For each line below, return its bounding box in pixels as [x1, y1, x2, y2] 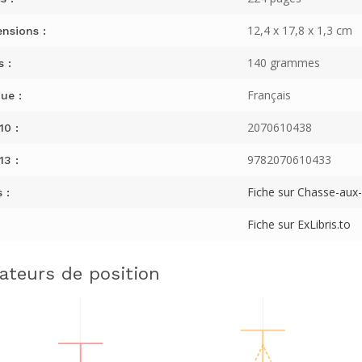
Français [246, 87, 291, 103]
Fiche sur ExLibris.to [246, 217, 351, 232]
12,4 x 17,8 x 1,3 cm [246, 23, 352, 38]
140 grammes [246, 55, 320, 70]
